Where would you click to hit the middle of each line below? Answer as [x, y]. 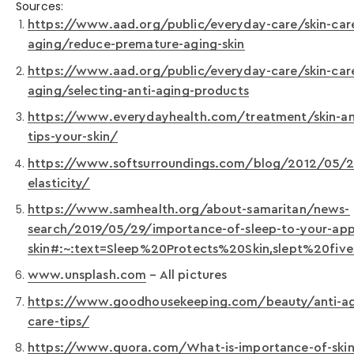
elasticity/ [59, 183]
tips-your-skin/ [73, 137]
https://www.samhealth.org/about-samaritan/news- [189, 209]
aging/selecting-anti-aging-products [138, 90]
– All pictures [187, 275]
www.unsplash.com [87, 275]
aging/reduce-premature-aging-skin [136, 45]
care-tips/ [59, 321]
